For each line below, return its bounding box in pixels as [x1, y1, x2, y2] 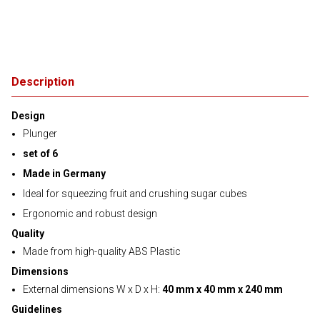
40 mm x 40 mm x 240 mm [162, 284, 283, 295]
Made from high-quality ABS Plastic [23, 246, 181, 257]
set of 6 [23, 148, 58, 159]
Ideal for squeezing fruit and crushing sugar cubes [23, 188, 247, 199]
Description [11, 75, 74, 89]
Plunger [23, 128, 57, 139]
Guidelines [11, 304, 62, 315]
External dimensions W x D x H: [23, 284, 162, 295]
